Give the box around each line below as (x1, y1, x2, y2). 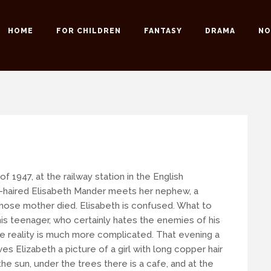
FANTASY (144, 27, 182, 35)
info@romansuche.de (41, 83, 132, 94)
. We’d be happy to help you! (132, 83, 253, 94)
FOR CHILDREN (56, 27, 121, 35)
